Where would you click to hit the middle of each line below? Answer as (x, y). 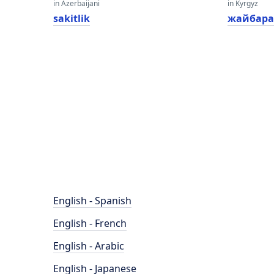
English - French (90, 223)
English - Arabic (89, 246)
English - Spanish (92, 201)
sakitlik (72, 18)
